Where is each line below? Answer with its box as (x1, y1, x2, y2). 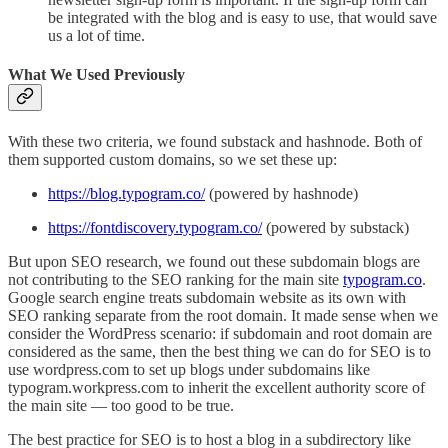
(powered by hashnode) (205, 184, 358, 202)
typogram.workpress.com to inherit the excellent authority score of (8, 378, 425, 396)
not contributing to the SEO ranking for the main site (8, 270, 343, 288)
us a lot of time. (48, 27, 145, 45)
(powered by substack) (262, 218, 409, 236)
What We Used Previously (8, 66, 185, 84)
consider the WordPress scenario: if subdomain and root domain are (8, 324, 432, 342)
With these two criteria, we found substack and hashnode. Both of (8, 132, 422, 150)
